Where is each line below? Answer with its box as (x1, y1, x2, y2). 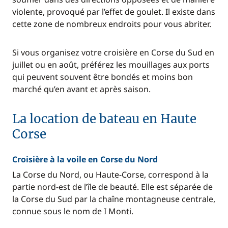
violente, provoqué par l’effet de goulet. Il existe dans (12, 6, 215, 17)
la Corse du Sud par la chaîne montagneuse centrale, (12, 193, 215, 205)
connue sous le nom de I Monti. (12, 206, 133, 217)
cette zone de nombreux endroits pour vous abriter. (12, 18, 211, 30)
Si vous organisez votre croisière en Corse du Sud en (12, 47, 214, 58)
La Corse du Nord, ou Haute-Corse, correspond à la (12, 169, 209, 180)
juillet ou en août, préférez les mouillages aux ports (12, 59, 210, 70)
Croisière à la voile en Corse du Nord (12, 154, 158, 165)
